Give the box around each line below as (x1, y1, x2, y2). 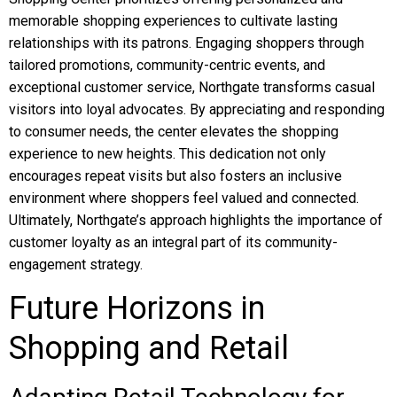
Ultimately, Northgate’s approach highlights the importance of (9, 212, 383, 229)
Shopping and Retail (9, 330, 289, 367)
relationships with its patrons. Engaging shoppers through (9, 35, 364, 51)
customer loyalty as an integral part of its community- (9, 234, 338, 251)
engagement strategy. (9, 256, 143, 273)
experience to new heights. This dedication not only (9, 145, 326, 162)
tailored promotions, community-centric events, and (9, 57, 325, 74)
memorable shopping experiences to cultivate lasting (9, 12, 338, 29)
